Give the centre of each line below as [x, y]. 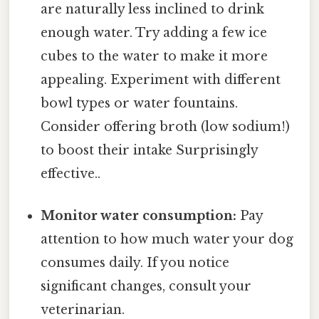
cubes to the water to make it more [155, 56]
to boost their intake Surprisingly [150, 150]
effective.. [71, 173]
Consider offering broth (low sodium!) [166, 126]
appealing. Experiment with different [161, 79]
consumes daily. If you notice [135, 262]
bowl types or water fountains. [140, 103]
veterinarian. [83, 309]
